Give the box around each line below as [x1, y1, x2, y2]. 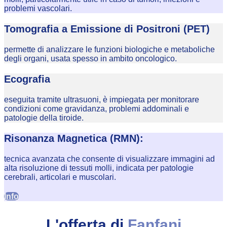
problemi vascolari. [4, 4, 72, 13]
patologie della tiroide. [4, 113, 84, 123]
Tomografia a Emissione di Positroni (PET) [4, 23, 210, 35]
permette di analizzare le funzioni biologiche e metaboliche [4, 45, 215, 54]
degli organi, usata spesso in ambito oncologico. [4, 54, 177, 63]
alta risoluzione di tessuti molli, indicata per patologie [4, 164, 194, 173]
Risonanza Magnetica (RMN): [4, 133, 143, 144]
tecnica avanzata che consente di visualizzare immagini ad [4, 155, 215, 164]
